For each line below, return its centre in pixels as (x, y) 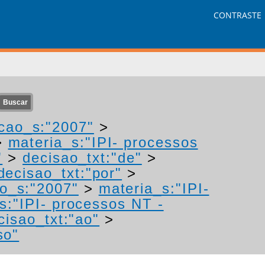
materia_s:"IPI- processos (103, 142)
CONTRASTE (238, 15)
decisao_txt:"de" (82, 158)
